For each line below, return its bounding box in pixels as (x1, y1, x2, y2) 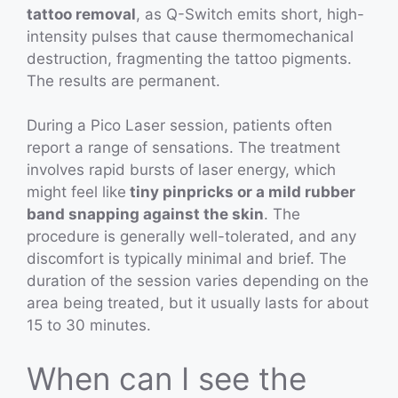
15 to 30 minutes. (27, 316, 151, 335)
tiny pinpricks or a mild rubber (126, 183, 355, 202)
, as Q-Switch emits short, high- (136, 4, 364, 23)
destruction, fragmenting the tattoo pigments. (27, 49, 352, 68)
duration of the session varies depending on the (27, 272, 369, 291)
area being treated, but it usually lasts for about (27, 294, 369, 313)
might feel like (27, 183, 126, 202)
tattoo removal (27, 4, 136, 23)
